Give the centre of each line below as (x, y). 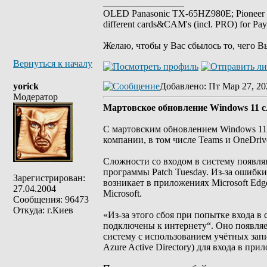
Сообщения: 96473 (51, 199)
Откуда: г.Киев (43, 210)
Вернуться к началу (53, 63)
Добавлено (182, 86)
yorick (26, 86)
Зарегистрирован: (49, 178)
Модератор (35, 97)
